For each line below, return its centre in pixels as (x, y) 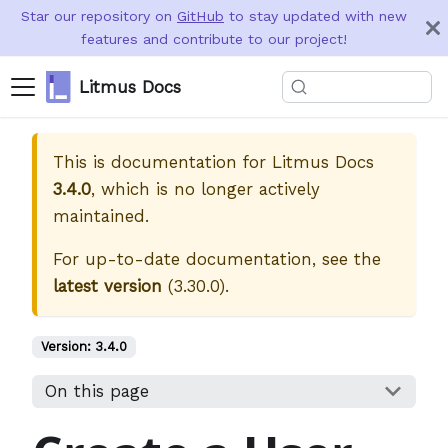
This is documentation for (162, 162)
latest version (107, 286)
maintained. (101, 216)
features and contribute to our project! (214, 39)
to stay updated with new (315, 16)
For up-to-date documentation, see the (217, 259)
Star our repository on (99, 16)
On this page (96, 391)
